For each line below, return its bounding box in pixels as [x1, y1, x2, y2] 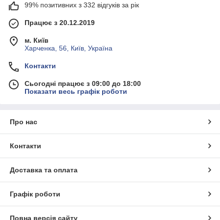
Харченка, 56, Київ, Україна [25, 44, 112, 53]
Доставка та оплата [10, 166, 78, 174]
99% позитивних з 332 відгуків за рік [25, 1, 139, 9]
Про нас [10, 118, 37, 126]
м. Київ [25, 36, 49, 45]
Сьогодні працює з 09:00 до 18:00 [25, 80, 141, 88]
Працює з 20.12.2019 [25, 19, 95, 27]
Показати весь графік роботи [25, 87, 127, 96]
